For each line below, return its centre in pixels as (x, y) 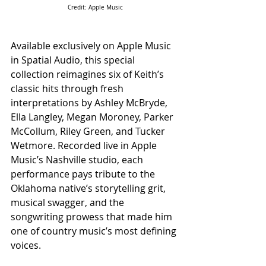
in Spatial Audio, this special (74, 60)
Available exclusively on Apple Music (92, 46)
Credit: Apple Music (95, 7)
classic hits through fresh (68, 88)
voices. (26, 245)
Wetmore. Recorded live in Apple (85, 145)
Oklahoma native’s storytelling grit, (89, 188)
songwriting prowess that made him (93, 217)
